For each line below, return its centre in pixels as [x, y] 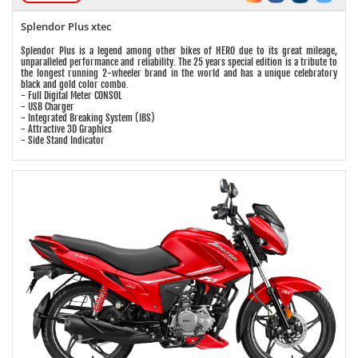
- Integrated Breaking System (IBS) [88, 118]
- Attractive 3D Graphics [66, 129]
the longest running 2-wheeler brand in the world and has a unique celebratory [179, 74]
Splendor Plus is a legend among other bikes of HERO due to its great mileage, [179, 51]
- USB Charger [48, 107]
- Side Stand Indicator [63, 141]
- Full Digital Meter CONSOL [72, 96]
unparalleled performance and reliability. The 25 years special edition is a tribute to [179, 62]
